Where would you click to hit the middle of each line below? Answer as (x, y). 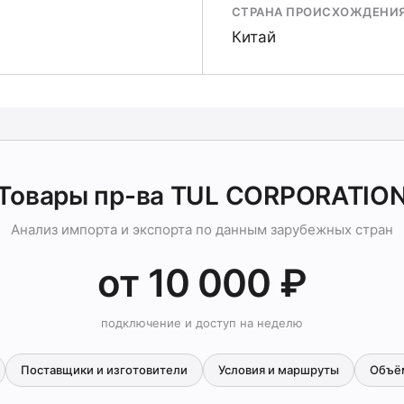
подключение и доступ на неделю (202, 323)
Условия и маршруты (279, 370)
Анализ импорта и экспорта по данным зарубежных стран (202, 230)
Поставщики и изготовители (104, 370)
